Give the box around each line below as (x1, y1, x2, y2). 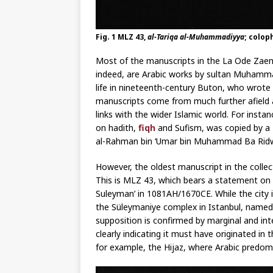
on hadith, (96, 121, 138, 133)
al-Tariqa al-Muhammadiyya (147, 31, 244, 42)
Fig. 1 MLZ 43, (96, 31, 147, 42)
